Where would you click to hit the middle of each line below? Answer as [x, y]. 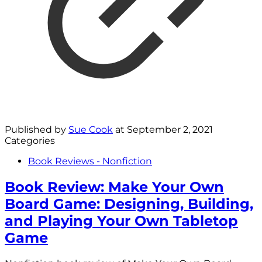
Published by [37, 129]
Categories [30, 140]
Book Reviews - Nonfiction [90, 161]
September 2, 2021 [170, 129]
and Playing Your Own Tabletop [121, 220]
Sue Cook [91, 129]
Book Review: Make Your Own [114, 187]
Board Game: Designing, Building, [129, 204]
